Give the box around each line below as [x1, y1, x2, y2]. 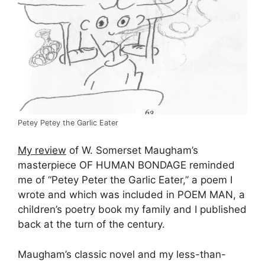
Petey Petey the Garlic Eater [18, 118, 118, 127]
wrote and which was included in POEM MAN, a [18, 189, 245, 201]
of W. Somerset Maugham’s [66, 144, 198, 157]
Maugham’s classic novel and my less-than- [18, 248, 226, 260]
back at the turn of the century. [18, 218, 165, 231]
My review [18, 144, 66, 157]
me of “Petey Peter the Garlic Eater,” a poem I [18, 174, 232, 186]
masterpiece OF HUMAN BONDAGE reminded [18, 159, 235, 172]
